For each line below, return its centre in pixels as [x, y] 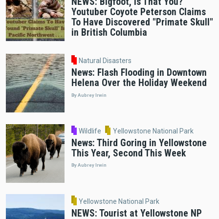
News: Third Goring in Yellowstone [139, 143]
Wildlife [90, 131]
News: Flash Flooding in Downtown [139, 73]
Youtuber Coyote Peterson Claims [138, 12]
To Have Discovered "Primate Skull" [142, 22]
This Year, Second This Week [128, 153]
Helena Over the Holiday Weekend [139, 83]
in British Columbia [109, 32]
